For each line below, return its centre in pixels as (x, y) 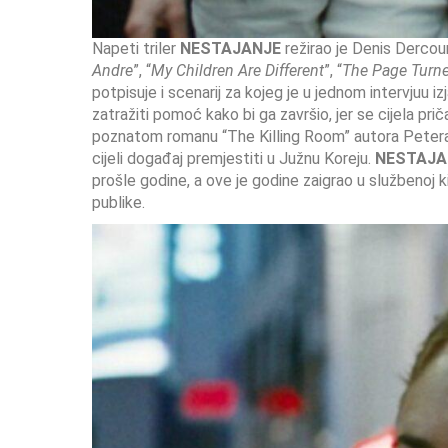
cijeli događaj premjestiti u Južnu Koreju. (233, 158)
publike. (118, 202)
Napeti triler (136, 48)
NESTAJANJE (230, 48)
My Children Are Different (237, 70)
